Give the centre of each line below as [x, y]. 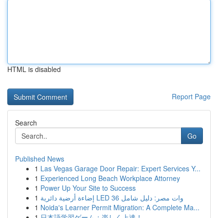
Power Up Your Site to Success [88, 188]
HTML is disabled [34, 69]
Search [26, 123]
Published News [40, 159]
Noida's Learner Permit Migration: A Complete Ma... [120, 207]
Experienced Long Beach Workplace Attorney [110, 178]
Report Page [191, 96]
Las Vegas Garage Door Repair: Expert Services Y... [120, 168]
